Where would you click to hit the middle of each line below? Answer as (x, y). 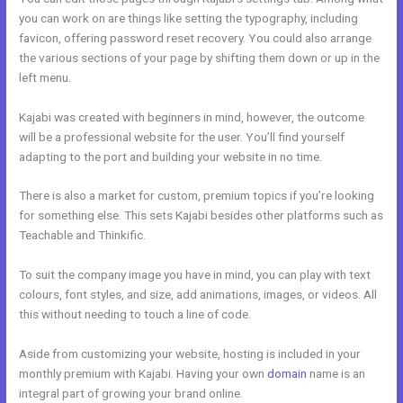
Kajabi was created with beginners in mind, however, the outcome (192, 116)
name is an (336, 374)
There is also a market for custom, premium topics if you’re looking (197, 196)
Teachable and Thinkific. (83, 235)
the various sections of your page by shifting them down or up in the (200, 57)
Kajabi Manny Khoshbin (307, 394)
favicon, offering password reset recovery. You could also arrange (196, 37)
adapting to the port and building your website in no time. (171, 156)
